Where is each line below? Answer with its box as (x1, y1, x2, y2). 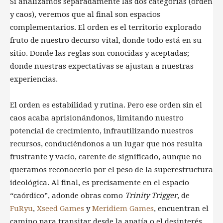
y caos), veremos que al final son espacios (10, 10, 160, 19)
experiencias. (10, 75, 58, 84)
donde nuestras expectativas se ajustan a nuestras (10, 62, 194, 71)
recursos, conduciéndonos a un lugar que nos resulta (10, 139, 203, 149)
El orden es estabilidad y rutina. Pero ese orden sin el (10, 101, 202, 110)
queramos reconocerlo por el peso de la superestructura (10, 165, 213, 175)
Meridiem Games (92, 204, 154, 214)
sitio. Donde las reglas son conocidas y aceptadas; (10, 49, 189, 58)
